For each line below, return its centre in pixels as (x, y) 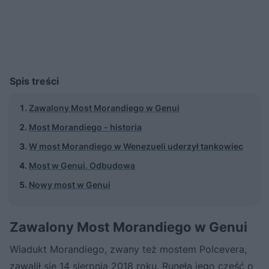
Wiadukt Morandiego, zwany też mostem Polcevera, (128, 249)
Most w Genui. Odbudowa (82, 165)
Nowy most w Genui (70, 184)
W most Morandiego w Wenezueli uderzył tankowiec (136, 146)
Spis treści (34, 81)
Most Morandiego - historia (85, 127)
